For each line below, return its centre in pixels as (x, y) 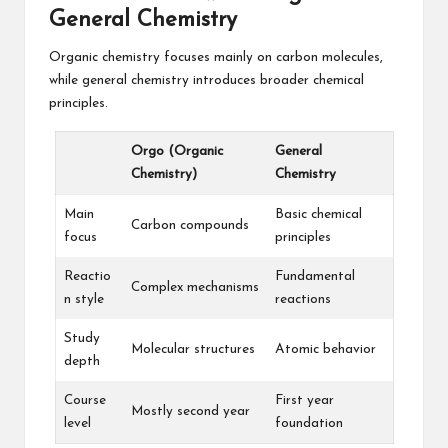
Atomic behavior (325, 350)
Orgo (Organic (176, 152)
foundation (308, 424)
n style (83, 300)
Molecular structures (192, 350)
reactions (302, 300)
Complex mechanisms (194, 288)
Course (84, 401)
